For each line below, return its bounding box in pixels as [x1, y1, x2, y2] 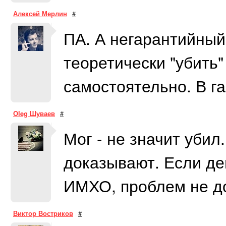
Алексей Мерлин [13, 9, 67, 18]
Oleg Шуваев [13, 108, 55, 118]
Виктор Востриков [13, 208, 73, 218]
